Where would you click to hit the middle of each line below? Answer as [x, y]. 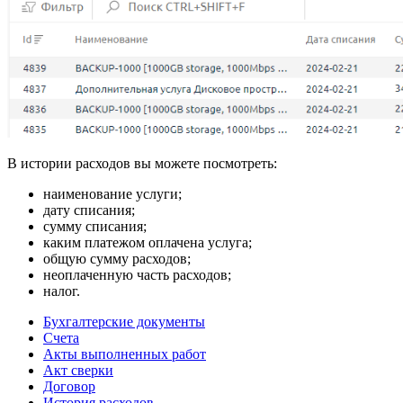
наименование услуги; [112, 193]
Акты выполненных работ [125, 354]
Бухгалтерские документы [124, 321]
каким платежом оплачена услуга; [148, 242]
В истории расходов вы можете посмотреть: [142, 163]
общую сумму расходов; [117, 258]
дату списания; [89, 210]
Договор [69, 386]
